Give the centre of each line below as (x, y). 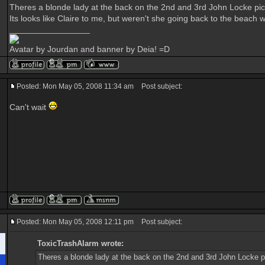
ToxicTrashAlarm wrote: (80, 243)
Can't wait (29, 107)
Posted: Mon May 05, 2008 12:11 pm (75, 222)
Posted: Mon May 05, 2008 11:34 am (75, 86)
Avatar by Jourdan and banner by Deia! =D (90, 49)
